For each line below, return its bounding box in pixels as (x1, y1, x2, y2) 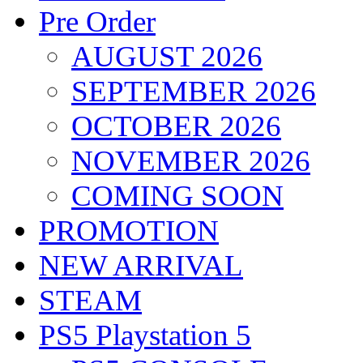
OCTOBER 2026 (71, 109, 281, 143)
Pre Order (39, 5, 156, 39)
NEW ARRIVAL (39, 249, 243, 283)
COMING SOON (71, 179, 284, 213)
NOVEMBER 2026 (71, 144, 310, 178)
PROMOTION (39, 214, 219, 248)
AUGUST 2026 (71, 40, 263, 74)
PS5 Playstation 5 (39, 318, 251, 352)
